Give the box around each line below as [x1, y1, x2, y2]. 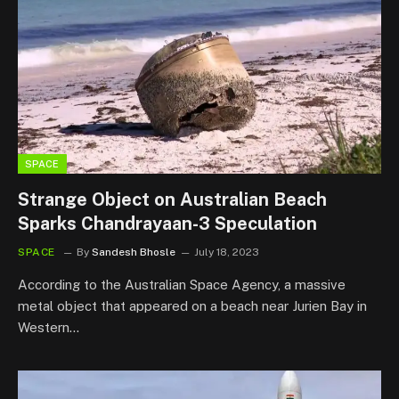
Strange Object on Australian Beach [18, 189, 327, 210]
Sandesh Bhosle [92, 246, 175, 258]
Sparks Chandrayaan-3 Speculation [18, 213, 317, 234]
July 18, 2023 [194, 246, 259, 258]
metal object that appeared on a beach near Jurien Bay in [18, 298, 367, 313]
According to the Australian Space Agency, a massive [18, 277, 346, 292]
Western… [18, 320, 79, 335]
